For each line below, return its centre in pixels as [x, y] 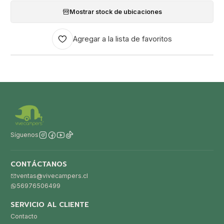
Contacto [24, 216]
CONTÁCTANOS [39, 164]
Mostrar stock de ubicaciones [115, 11]
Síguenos [24, 135]
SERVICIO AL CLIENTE [50, 205]
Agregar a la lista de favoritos [122, 39]
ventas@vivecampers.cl [52, 175]
